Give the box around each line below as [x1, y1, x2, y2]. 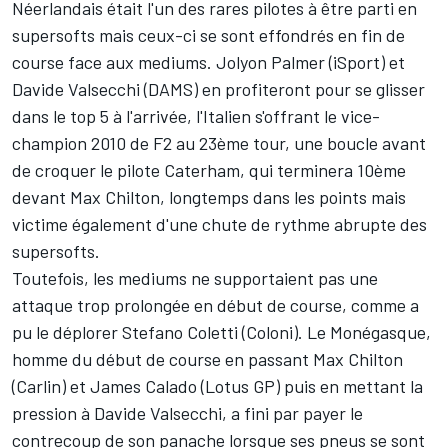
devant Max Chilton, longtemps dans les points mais [12, 186, 406, 208]
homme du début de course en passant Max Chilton [12, 348, 403, 370]
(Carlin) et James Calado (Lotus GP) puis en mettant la [12, 375, 423, 397]
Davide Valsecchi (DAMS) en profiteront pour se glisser [12, 78, 425, 100]
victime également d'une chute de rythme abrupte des [12, 213, 427, 235]
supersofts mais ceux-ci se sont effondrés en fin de [12, 24, 405, 46]
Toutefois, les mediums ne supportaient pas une [12, 267, 378, 289]
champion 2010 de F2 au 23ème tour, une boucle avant [12, 132, 426, 154]
